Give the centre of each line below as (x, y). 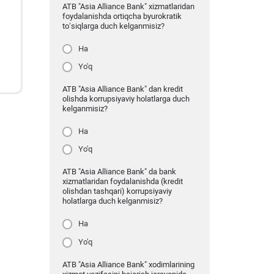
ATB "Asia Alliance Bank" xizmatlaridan (128, 6)
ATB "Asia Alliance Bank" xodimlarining (128, 264)
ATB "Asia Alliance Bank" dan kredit (122, 89)
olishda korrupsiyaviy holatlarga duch (126, 99)
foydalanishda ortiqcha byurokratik (122, 16)
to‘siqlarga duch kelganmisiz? (113, 26)
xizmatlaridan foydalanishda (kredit (122, 182)
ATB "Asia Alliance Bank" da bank (119, 172)
